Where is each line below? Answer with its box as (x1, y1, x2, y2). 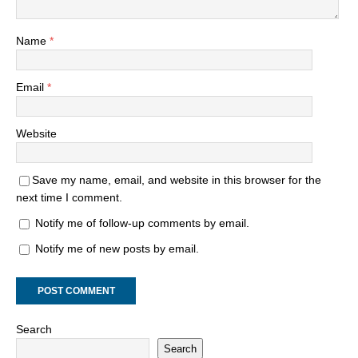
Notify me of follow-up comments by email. (35, 217, 249, 230)
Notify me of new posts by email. (35, 242, 199, 256)
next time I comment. (16, 191, 122, 205)
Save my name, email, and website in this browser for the (32, 173, 321, 187)
